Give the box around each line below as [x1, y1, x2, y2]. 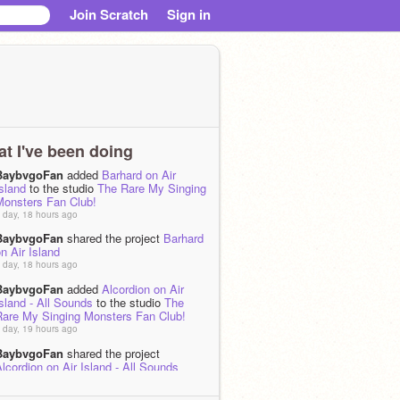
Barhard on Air [102, 165, 176, 183]
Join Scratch [70, 4, 148, 24]
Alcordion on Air [102, 279, 184, 297]
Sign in [167, 4, 211, 24]
